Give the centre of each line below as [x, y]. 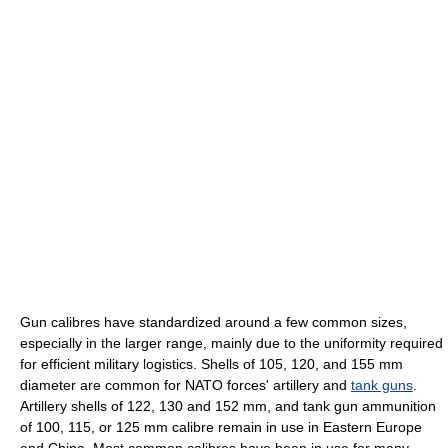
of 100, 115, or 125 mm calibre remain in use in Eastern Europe [221, 426]
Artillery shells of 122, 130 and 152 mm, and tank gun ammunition [228, 405]
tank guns [382, 384]
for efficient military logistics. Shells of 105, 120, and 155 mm [211, 363]
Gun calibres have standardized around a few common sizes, [213, 321]
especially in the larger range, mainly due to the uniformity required [231, 342]
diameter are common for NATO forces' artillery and [185, 384]
